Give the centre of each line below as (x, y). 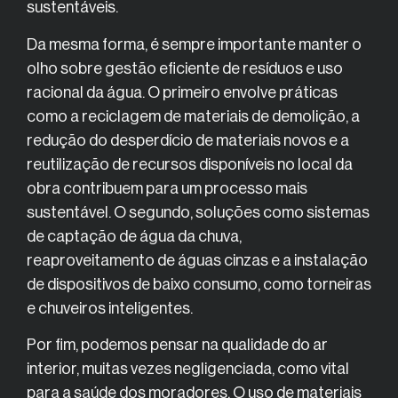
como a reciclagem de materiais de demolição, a (193, 116)
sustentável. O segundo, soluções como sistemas (198, 212)
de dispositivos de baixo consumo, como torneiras (199, 284)
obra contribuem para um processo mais (167, 188)
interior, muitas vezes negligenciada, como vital (188, 369)
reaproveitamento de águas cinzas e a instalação (197, 260)
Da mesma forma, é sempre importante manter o (194, 44)
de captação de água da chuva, (134, 236)
